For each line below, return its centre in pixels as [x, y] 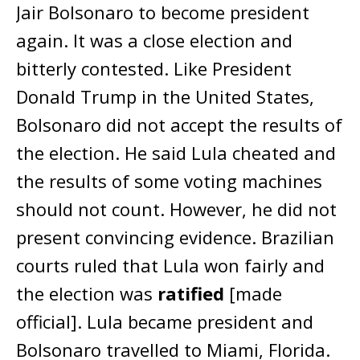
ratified [191, 294]
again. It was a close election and [154, 41]
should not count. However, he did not [176, 209]
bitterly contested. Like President [154, 69]
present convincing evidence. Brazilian [175, 237]
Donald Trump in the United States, [165, 97]
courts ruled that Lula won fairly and [170, 266]
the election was [87, 294]
